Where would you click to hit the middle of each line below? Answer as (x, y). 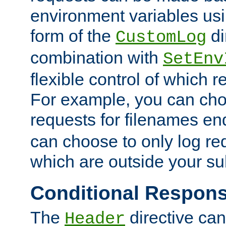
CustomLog (161, 37)
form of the (73, 36)
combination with (97, 57)
